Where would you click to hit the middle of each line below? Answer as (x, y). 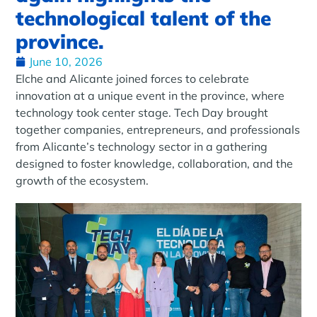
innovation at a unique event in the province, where (150, 95)
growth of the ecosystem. (82, 180)
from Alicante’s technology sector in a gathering (142, 146)
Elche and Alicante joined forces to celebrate (133, 78)
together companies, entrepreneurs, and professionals (158, 129)
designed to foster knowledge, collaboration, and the (155, 163)
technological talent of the (144, 18)
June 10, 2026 (66, 61)
